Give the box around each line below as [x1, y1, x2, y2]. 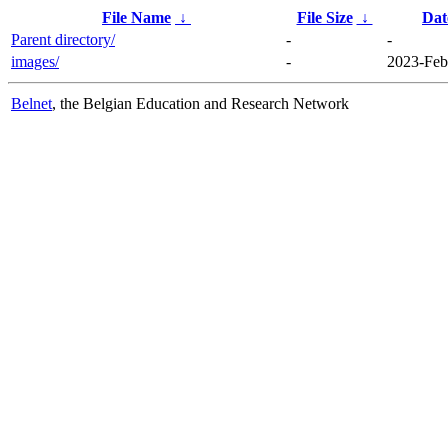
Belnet [11, 94, 52, 112]
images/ [11, 52, 59, 70]
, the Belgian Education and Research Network [52, 94, 349, 112]
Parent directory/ [11, 30, 115, 48]
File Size [296, 8, 353, 26]
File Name [102, 8, 171, 26]
